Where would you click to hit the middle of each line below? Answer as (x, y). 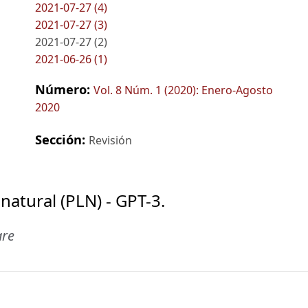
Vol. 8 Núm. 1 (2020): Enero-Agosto (183, 90)
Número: (64, 89)
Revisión (110, 140)
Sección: (62, 139)
